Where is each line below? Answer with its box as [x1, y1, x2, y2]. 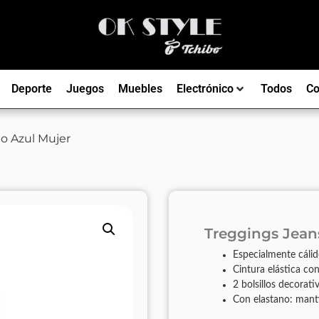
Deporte [11, 81, 52, 95]
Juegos [66, 81, 104, 95]
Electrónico [176, 81, 234, 95]
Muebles [117, 81, 162, 95]
